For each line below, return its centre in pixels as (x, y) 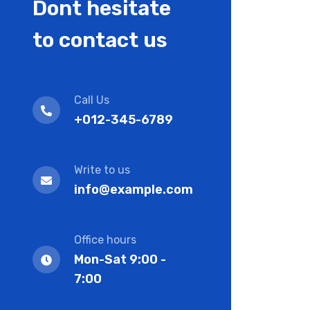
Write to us (102, 170)
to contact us (100, 40)
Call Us (91, 100)
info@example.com (133, 190)
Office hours (105, 240)
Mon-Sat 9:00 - (120, 259)
